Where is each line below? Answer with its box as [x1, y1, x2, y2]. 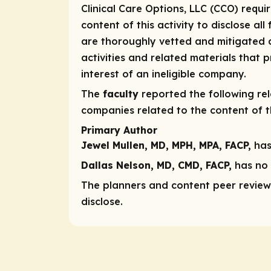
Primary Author [81, 123, 157, 136]
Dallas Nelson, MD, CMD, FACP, [81, 158, 232, 171]
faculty [103, 88, 139, 100]
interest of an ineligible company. [81, 67, 246, 80]
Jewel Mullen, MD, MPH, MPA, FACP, [81, 139, 254, 151]
